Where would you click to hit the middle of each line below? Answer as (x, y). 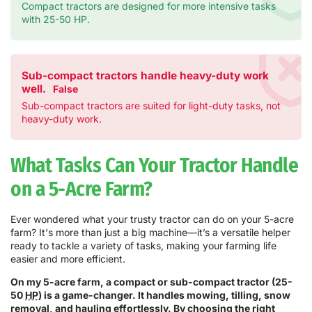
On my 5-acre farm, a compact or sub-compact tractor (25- (151, 282)
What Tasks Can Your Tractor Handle (154, 166)
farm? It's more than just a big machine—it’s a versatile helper (150, 233)
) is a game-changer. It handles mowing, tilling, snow (164, 295)
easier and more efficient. (68, 259)
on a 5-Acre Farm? (81, 189)
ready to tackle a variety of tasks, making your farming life (143, 246)
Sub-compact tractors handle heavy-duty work (145, 76)
